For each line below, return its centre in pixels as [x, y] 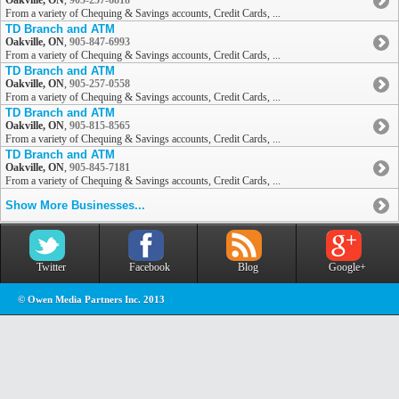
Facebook [149, 268]
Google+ [347, 268]
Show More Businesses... [75, 206]
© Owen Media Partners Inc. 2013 [91, 300]
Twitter [51, 268]
